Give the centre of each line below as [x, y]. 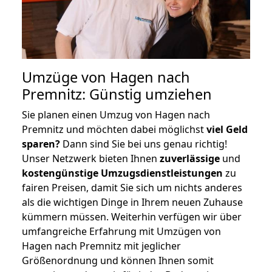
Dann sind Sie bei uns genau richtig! [144, 144]
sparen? [41, 144]
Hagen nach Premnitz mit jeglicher [101, 246]
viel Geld [227, 129]
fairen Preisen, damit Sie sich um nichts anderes [132, 187]
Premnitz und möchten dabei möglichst [114, 129]
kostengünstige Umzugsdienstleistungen [122, 173]
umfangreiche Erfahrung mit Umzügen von [121, 231]
